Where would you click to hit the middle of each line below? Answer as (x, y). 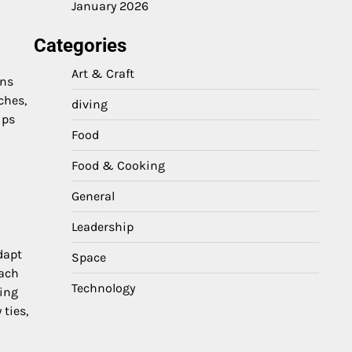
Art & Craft (103, 73)
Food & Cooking (118, 165)
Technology (103, 288)
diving (90, 104)
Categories (80, 46)
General (93, 196)
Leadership (103, 227)
